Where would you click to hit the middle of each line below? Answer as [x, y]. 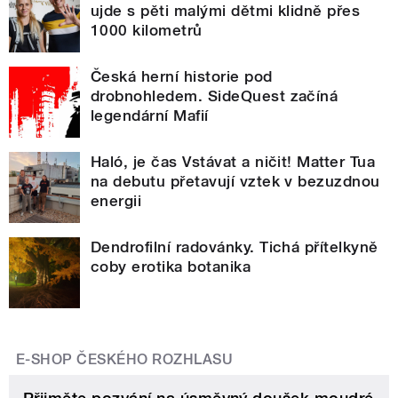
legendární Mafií [150, 115]
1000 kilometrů [147, 30]
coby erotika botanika [171, 266]
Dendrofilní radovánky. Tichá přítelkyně [235, 247]
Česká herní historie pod [182, 76]
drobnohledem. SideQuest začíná [215, 96]
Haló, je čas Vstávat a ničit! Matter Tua [233, 161]
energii [116, 200]
